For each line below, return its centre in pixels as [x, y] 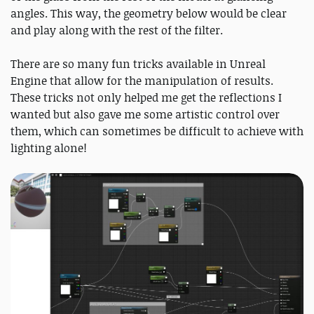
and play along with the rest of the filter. [117, 30]
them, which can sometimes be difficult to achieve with [157, 131]
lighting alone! [49, 148]
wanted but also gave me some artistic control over [145, 115]
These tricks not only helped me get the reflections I [146, 98]
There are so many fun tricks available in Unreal [138, 64]
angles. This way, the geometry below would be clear [149, 14]
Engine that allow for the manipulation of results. [142, 81]
